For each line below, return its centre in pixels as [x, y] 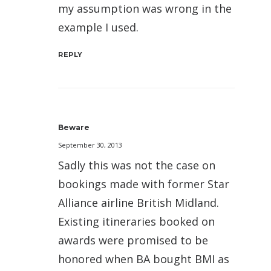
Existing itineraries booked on [136, 222]
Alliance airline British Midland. [139, 203]
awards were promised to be [133, 240]
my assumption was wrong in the [145, 9]
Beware [74, 128]
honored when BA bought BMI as [144, 259]
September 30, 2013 [90, 145]
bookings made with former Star [144, 184]
